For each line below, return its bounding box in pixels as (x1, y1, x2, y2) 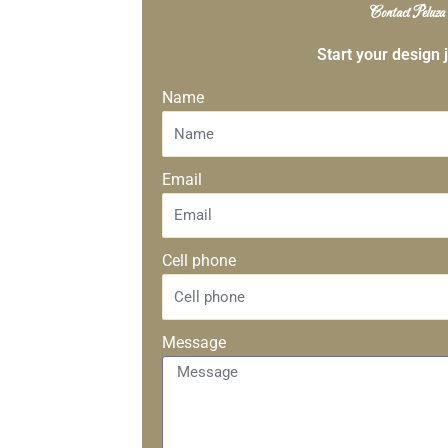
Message (162, 332, 226, 352)
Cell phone (162, 251, 236, 271)
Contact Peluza (369, 4, 445, 24)
